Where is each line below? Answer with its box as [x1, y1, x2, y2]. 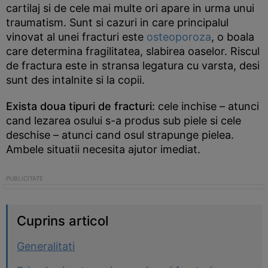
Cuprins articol [17, 213, 108, 229]
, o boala [211, 31, 254, 43]
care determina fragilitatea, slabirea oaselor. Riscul [6, 45, 260, 57]
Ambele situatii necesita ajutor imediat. [6, 143, 200, 156]
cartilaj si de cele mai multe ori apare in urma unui [6, 2, 254, 14]
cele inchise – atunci [158, 100, 259, 112]
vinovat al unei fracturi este [6, 31, 147, 43]
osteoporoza [147, 31, 211, 43]
